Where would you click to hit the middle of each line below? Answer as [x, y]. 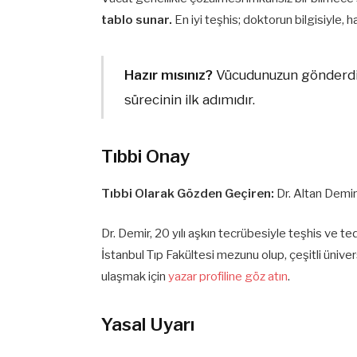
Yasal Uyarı [148, 325]
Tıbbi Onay [146, 157]
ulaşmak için [135, 277]
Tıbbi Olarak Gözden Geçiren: [188, 193]
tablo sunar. [137, 20]
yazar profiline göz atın [228, 277]
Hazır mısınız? [168, 75]
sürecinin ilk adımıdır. [189, 99]
